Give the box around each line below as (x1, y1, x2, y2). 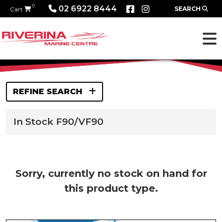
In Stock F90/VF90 (13, 116, 104, 127)
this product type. (64, 182, 158, 194)
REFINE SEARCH (13, 87, 85, 96)
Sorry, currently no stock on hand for (15, 167, 207, 179)
